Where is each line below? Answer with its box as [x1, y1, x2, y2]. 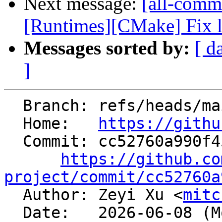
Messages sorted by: [24, 37, 190, 59]
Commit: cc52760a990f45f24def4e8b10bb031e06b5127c [4, 132, 23, 151]
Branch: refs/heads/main [4, 97, 23, 115]
